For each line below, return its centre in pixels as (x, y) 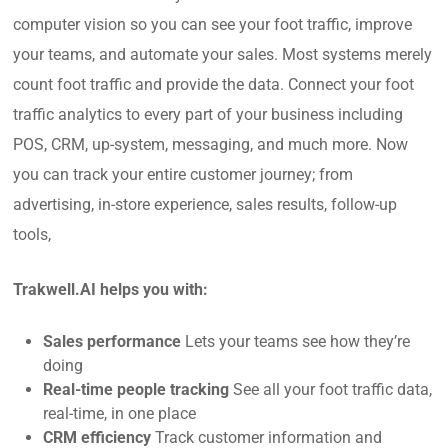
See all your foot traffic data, (333, 389)
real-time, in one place (120, 413)
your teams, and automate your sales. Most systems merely (223, 54)
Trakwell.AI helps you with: (111, 289)
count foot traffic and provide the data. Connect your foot (214, 84)
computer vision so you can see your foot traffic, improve (213, 24)
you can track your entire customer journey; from (183, 174)
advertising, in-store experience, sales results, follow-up (205, 204)
